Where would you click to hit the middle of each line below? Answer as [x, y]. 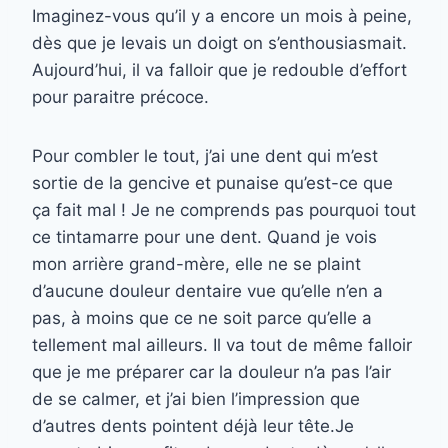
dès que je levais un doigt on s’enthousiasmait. [219, 43]
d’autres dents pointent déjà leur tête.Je [193, 426]
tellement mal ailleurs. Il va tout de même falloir [222, 345]
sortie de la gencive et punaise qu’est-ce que [212, 183]
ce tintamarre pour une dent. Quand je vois [204, 237]
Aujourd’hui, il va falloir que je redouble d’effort [219, 70]
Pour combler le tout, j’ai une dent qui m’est [205, 156]
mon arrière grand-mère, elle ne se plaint [196, 264]
